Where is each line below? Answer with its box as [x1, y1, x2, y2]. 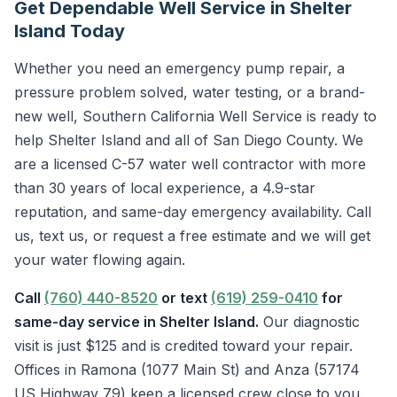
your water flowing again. [14, 251, 185, 269]
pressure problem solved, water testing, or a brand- [14, 83, 365, 101]
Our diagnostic [259, 313, 360, 331]
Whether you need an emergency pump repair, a [14, 59, 345, 77]
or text [158, 289, 211, 307]
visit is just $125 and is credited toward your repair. [14, 337, 353, 354]
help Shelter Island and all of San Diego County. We [14, 131, 363, 149]
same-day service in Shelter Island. [14, 313, 259, 331]
